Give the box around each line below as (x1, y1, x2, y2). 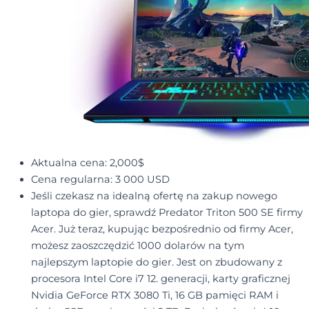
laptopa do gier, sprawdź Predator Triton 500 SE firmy (30, 206, 303, 219)
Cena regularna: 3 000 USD (30, 173, 170, 186)
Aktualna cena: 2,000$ (30, 157, 144, 170)
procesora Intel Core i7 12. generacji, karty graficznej (30, 272, 290, 286)
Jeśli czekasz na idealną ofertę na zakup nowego (30, 190, 277, 203)
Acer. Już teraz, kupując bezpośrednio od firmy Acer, (30, 223, 293, 236)
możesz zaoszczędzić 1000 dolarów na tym (30, 239, 244, 252)
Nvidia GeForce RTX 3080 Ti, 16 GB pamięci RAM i (30, 289, 279, 302)
